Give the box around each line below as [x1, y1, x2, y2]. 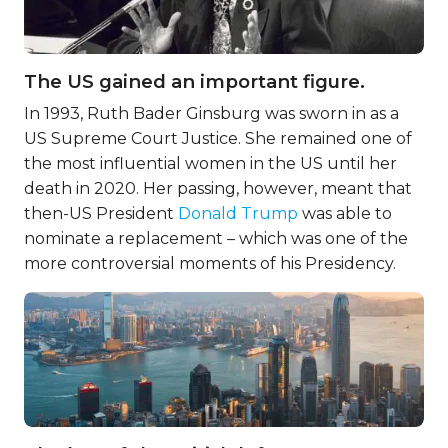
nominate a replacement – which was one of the [24, 229, 408, 248]
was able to [298, 204, 392, 223]
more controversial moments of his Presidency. [24, 254, 396, 273]
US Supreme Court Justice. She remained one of [24, 129, 412, 148]
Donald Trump [178, 204, 298, 223]
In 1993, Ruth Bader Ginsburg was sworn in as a [24, 104, 399, 123]
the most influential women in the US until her [24, 154, 397, 173]
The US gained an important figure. [24, 70, 365, 93]
